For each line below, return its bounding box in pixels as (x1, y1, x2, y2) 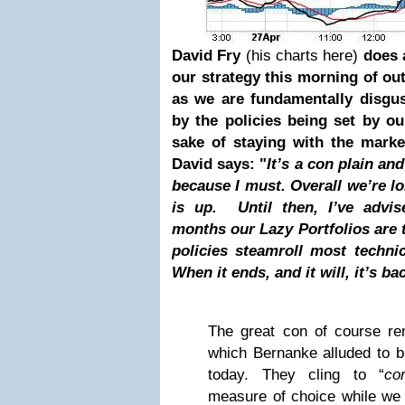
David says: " (172, 155, 268, 173)
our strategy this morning (172, 69, 358, 86)
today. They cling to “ (208, 366, 385, 383)
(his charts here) (245, 47, 359, 64)
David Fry (172, 47, 246, 64)
